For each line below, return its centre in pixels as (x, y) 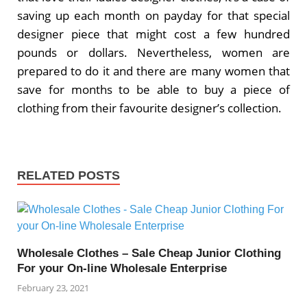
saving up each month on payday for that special (153, 16)
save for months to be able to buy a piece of (153, 90)
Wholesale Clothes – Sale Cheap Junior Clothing (149, 253)
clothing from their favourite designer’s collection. (149, 108)
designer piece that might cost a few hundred (153, 34)
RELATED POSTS (69, 175)
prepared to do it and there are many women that (153, 71)
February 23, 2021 (53, 288)
